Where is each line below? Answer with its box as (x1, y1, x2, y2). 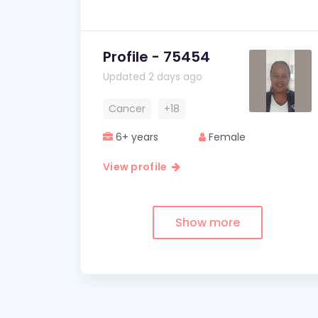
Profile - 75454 (103, 47, 210, 67)
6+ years (113, 130, 158, 144)
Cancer (109, 102, 146, 116)
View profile (103, 160, 172, 174)
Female (206, 130, 246, 144)
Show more (175, 214, 240, 231)
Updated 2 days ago (103, 70, 202, 84)
